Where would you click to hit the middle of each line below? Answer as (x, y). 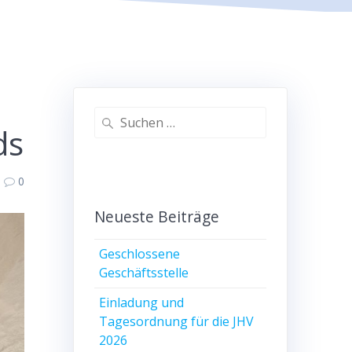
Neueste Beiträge (156, 217)
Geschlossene (140, 254)
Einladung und (142, 303)
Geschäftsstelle (144, 273)
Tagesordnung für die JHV (177, 322)
